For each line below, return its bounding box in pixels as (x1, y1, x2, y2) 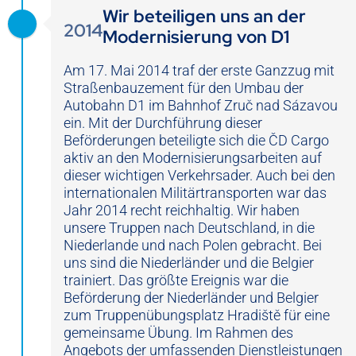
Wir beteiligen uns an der (103, 5, 306, 29)
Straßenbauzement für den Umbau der (64, 79, 304, 97)
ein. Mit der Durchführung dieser (64, 114, 262, 132)
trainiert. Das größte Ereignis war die (64, 272, 288, 289)
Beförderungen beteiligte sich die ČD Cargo (64, 132, 329, 149)
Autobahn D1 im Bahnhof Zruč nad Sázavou (64, 97, 338, 114)
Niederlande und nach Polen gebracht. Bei (64, 237, 322, 254)
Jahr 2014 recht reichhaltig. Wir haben (64, 202, 300, 219)
